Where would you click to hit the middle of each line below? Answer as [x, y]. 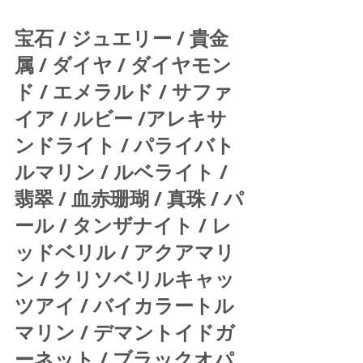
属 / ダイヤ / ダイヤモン [123, 64]
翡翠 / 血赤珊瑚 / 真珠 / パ [129, 198]
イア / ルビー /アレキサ [121, 118]
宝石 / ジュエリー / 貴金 [122, 38]
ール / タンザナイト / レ [123, 225]
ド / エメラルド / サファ [124, 91]
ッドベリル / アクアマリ [125, 252]
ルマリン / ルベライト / [124, 171]
